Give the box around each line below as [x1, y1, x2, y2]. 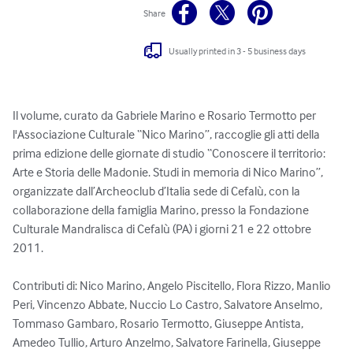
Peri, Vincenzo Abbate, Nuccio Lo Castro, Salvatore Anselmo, [13, 296, 325, 313]
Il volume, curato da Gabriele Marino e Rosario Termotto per [13, 107, 318, 124]
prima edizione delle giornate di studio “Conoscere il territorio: [13, 145, 328, 162]
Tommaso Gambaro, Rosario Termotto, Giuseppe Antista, [13, 315, 306, 332]
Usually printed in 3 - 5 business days [169, 44, 307, 57]
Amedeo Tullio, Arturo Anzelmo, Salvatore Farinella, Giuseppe [13, 334, 323, 351]
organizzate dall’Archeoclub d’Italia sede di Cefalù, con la [13, 183, 303, 199]
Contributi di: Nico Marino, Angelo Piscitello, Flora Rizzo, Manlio [13, 277, 333, 294]
